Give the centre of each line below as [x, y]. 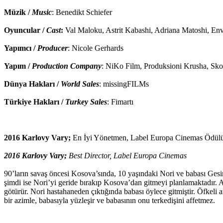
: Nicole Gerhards [96, 48]
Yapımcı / [21, 48]
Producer [53, 48]
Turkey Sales [86, 102]
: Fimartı [120, 102]
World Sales [80, 84]
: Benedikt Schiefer [82, 12]
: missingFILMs [124, 84]
